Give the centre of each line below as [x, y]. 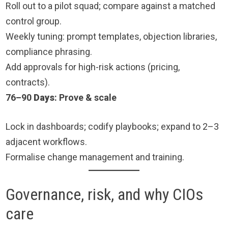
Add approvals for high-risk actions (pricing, [93, 67]
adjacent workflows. [47, 142]
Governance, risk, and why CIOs [105, 195]
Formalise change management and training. [95, 157]
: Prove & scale [86, 98]
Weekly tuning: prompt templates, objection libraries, [111, 37]
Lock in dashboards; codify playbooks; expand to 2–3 [112, 127]
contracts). [28, 82]
